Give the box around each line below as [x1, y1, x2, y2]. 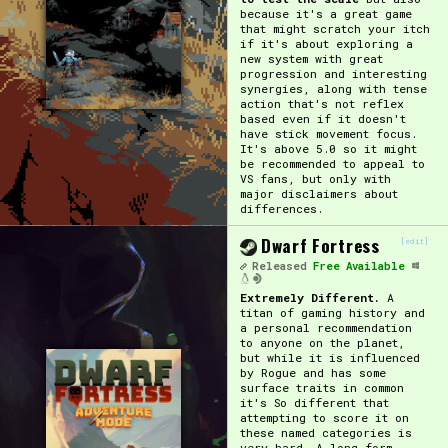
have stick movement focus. [239, 125, 417, 141]
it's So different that [239, 394, 389, 410]
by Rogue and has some [239, 364, 386, 380]
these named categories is [239, 424, 412, 440]
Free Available [312, 259, 405, 273]
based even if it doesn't [239, 110, 406, 126]
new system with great [239, 50, 383, 66]
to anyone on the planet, [239, 334, 405, 350]
